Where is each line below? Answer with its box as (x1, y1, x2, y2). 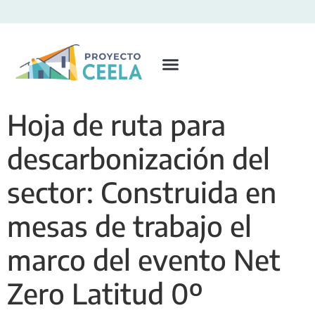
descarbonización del (7, 140, 270, 176)
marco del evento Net (7, 241, 281, 277)
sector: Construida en (7, 174, 276, 210)
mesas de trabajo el (7, 207, 252, 243)
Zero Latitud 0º (7, 275, 202, 311)
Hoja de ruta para (7, 106, 226, 142)
